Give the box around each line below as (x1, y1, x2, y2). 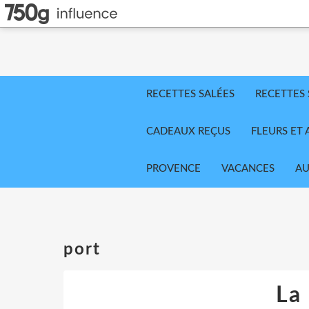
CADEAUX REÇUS (146, 126, 230, 137)
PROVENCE (146, 163, 201, 174)
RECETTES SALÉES (146, 89, 235, 99)
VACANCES (221, 163, 275, 174)
